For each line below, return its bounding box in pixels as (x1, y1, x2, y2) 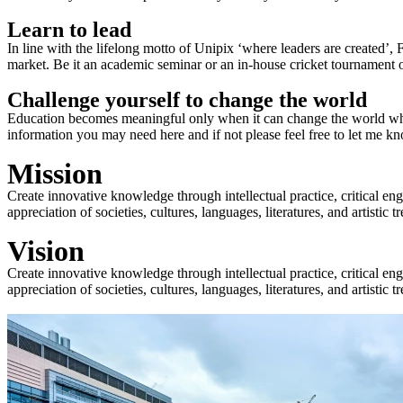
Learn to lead (7, 17, 131, 41)
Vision (7, 234, 85, 267)
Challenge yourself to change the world (7, 87, 367, 112)
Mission (7, 157, 103, 190)
